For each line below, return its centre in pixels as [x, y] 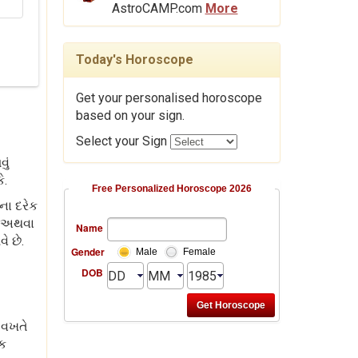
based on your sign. [130, 116]
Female [199, 252]
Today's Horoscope [134, 60]
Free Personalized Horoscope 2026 [171, 189]
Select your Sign [123, 141]
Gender [88, 252]
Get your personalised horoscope [169, 98]
